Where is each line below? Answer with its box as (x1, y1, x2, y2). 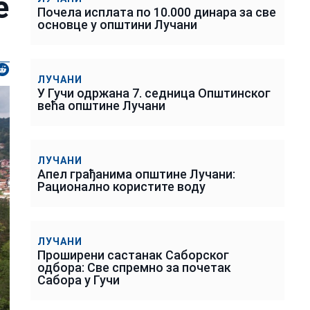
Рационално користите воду (37, 179, 206, 194)
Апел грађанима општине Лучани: (37, 166, 235, 181)
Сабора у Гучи (37, 272, 120, 287)
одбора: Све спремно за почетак (37, 259, 231, 275)
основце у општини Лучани (37, 17, 197, 32)
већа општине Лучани (37, 98, 165, 113)
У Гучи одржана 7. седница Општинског (37, 85, 271, 100)
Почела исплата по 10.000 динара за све (37, 4, 276, 19)
